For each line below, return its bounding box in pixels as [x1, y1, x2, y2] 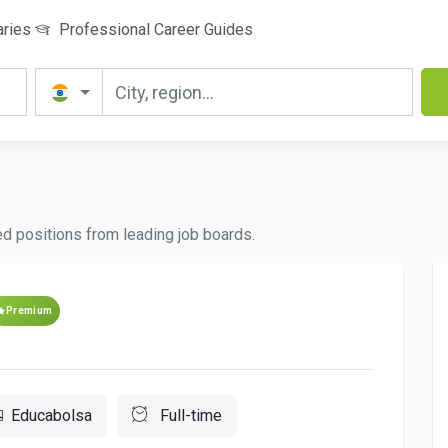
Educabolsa [11, 406, 92, 425]
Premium [6, 305, 53, 316]
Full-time [156, 406, 222, 425]
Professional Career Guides [55, 20, 253, 39]
